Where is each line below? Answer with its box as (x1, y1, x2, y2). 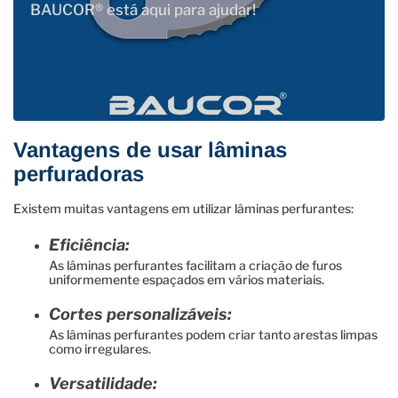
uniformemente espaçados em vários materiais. (49, 271, 324, 287)
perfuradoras (13, 161, 144, 186)
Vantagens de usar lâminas (13, 137, 287, 162)
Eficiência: (49, 235, 130, 254)
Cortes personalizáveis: (49, 304, 232, 323)
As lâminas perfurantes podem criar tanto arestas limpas (49, 326, 378, 342)
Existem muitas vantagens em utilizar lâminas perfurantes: (13, 200, 354, 216)
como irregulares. (49, 340, 151, 356)
